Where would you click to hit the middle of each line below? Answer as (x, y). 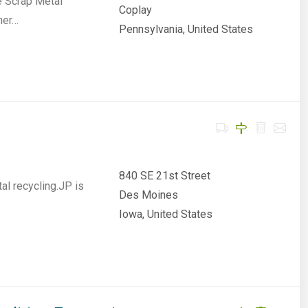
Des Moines (148, 195)
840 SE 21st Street (164, 176)
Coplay (135, 10)
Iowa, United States (165, 214)
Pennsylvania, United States (186, 29)
